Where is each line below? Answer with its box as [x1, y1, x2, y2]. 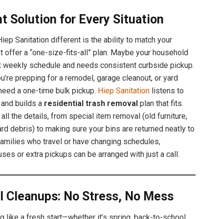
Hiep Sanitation [98, 86, 150, 96]
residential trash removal [44, 99, 138, 109]
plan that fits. [138, 99, 183, 109]
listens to [150, 86, 184, 96]
